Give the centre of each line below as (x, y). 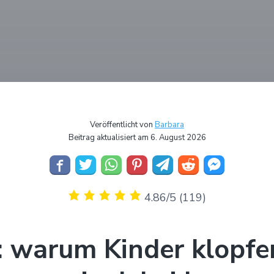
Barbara (169, 125)
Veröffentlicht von (122, 125)
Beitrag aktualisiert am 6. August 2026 (137, 138)
